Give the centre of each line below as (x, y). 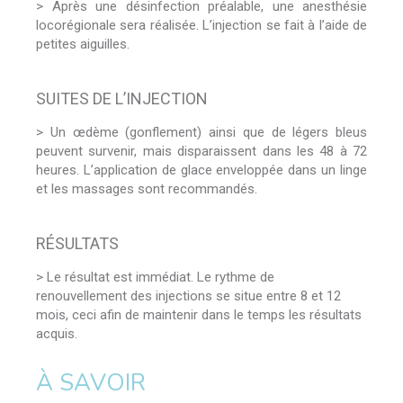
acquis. (57, 334)
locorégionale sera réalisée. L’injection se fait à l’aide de (201, 26)
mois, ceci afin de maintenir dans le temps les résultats (199, 315)
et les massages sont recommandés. (147, 189)
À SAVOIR (91, 383)
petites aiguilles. (83, 45)
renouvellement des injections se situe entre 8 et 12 (188, 296)
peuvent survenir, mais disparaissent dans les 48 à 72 (201, 152)
